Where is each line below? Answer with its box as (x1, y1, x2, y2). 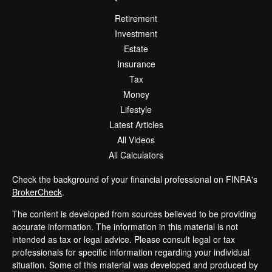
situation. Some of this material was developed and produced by (12, 259, 258, 271)
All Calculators (109, 149, 163, 161)
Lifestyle (120, 103, 152, 115)
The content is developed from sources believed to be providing (12, 208, 256, 220)
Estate (124, 42, 148, 55)
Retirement (115, 12, 157, 24)
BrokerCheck (12, 186, 62, 198)
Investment (115, 27, 157, 39)
